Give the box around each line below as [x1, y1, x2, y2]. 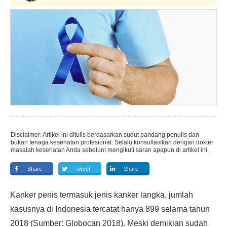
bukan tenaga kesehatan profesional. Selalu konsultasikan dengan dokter [11, 139, 213, 146]
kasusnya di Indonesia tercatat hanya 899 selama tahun [10, 205, 210, 213]
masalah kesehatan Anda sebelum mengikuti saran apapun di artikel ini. [11, 146, 209, 154]
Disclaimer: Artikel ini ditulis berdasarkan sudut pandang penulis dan [11, 131, 199, 138]
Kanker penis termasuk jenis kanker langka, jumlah [10, 191, 193, 199]
